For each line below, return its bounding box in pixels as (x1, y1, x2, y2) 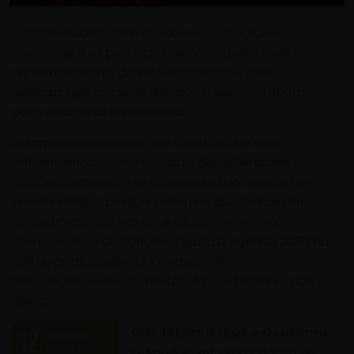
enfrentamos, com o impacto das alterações (12, 153, 291, 172)
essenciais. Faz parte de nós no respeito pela (12, 43, 290, 62)
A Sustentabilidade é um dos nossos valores (12, 23, 281, 42)
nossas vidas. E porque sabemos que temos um (12, 193, 303, 212)
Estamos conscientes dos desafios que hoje (12, 134, 280, 153)
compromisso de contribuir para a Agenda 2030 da (12, 232, 329, 251)
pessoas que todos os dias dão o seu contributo (12, 82, 305, 101)
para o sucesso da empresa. (12, 102, 187, 121)
